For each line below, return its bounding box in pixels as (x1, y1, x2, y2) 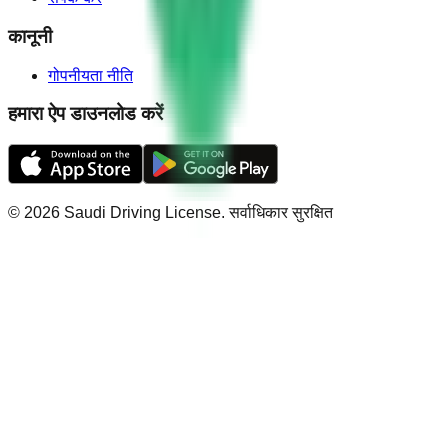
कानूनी (8, 26, 52, 48)
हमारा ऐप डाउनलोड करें (8, 103, 163, 125)
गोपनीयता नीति (48, 66, 133, 84)
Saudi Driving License (64, 204, 221, 222)
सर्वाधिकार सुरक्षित (229, 204, 333, 222)
